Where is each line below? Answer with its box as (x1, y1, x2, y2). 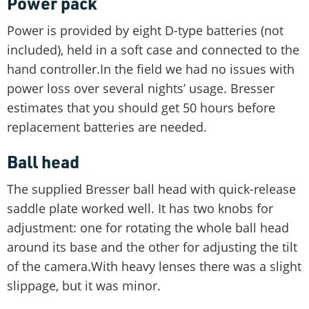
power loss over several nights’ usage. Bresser (7, 79, 275, 97)
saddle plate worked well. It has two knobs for (7, 199, 273, 217)
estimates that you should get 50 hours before (7, 99, 275, 116)
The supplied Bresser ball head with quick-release (7, 180, 296, 197)
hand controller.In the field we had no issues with (7, 60, 295, 77)
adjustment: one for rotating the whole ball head (7, 219, 289, 236)
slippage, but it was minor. (7, 277, 161, 294)
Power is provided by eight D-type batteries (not (7, 21, 283, 39)
